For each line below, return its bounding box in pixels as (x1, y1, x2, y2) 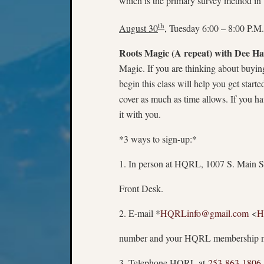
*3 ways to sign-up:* (119, 132, 197, 145)
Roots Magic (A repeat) (119, 45, 212, 60)
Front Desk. (119, 181, 163, 194)
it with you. (119, 107, 161, 120)
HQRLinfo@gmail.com (160, 206, 249, 219)
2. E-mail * (119, 206, 160, 219)
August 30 (119, 21, 158, 34)
